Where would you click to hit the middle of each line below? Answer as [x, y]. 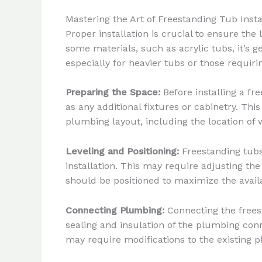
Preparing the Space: [113, 92]
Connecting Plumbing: [115, 210]
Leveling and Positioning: [122, 151]
